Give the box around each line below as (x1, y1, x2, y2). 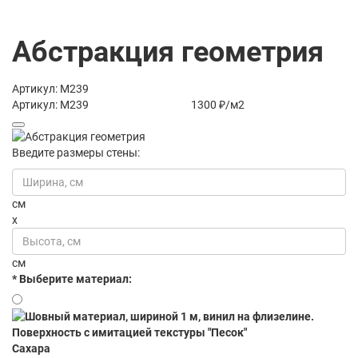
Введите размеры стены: (12, 146, 140, 159)
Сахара (12, 342, 50, 355)
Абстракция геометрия (12, 35, 324, 69)
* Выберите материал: (12, 272, 132, 285)
